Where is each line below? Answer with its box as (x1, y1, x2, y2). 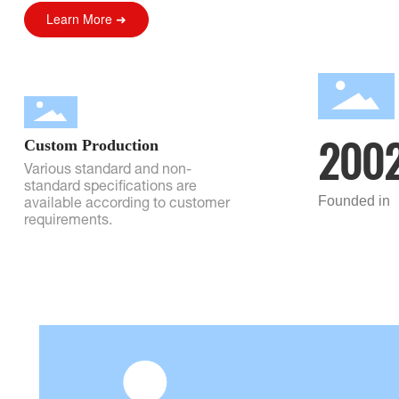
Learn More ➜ (45, 10, 126, 28)
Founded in (318, 192, 391, 208)
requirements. (23, 214, 112, 229)
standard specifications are (23, 180, 197, 195)
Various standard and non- (23, 163, 191, 178)
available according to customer (23, 197, 230, 212)
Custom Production (23, 135, 159, 154)
